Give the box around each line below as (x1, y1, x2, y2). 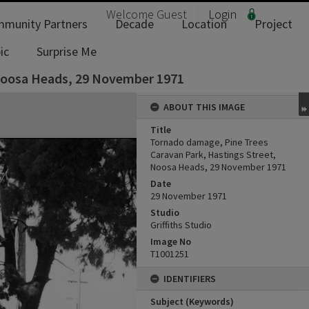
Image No (150, 235, 191, 248)
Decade (115, 16, 154, 32)
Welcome (106, 6, 157, 22)
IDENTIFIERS (163, 272, 216, 285)
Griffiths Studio (150, 219, 212, 231)
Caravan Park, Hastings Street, (150, 148, 276, 161)
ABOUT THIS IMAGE (163, 101, 245, 113)
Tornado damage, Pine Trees (150, 136, 268, 148)
